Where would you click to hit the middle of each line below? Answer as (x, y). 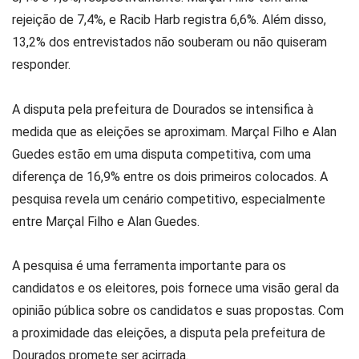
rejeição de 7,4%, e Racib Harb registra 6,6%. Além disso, (169, 20)
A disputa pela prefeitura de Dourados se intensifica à (163, 109)
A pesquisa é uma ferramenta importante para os (149, 265)
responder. (41, 65)
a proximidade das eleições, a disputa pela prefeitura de (169, 333)
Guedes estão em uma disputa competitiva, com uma (161, 154)
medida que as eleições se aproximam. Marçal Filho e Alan (174, 131)
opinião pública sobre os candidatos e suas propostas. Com (178, 310)
